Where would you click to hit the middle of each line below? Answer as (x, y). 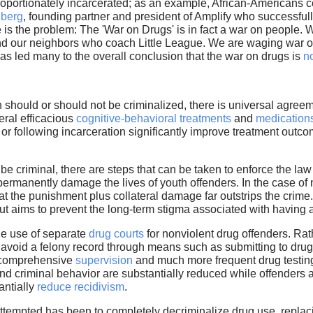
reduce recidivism (80, 287)
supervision (104, 261)
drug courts (116, 234)
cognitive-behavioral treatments (153, 119)
